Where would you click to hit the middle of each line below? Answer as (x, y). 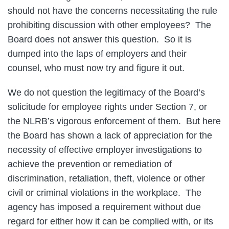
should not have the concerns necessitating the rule (112, 11)
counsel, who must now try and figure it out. (97, 68)
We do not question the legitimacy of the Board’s (106, 93)
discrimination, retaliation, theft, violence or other (106, 178)
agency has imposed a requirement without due (104, 207)
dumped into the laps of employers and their (97, 54)
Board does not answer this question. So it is (100, 39)
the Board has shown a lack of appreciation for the (110, 135)
